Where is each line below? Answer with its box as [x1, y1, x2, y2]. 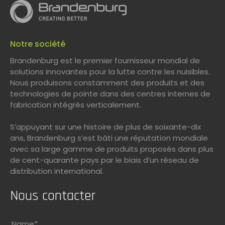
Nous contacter [10, 187, 95, 205]
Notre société [10, 38, 65, 50]
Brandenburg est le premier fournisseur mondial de [10, 55, 200, 66]
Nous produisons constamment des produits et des [10, 77, 204, 88]
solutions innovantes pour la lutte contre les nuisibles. [10, 66, 210, 77]
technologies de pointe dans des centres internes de [10, 88, 210, 99]
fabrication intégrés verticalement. [10, 99, 141, 110]
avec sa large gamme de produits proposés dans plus [10, 143, 213, 154]
